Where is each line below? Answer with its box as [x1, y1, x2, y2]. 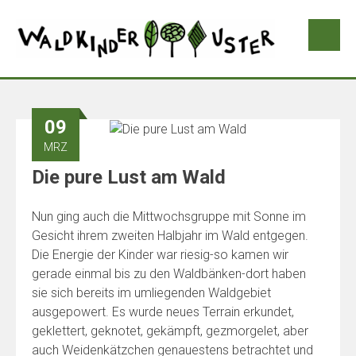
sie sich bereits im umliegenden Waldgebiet [32, 284, 271, 300]
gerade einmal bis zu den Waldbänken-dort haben [32, 265, 306, 281]
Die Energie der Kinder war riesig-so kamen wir [32, 246, 288, 262]
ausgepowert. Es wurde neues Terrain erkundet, [32, 304, 294, 319]
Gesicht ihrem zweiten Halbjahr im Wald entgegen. [32, 227, 308, 243]
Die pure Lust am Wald [32, 165, 226, 188]
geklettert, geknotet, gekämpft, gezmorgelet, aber [32, 323, 308, 339]
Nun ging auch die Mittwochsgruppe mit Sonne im [32, 208, 306, 224]
